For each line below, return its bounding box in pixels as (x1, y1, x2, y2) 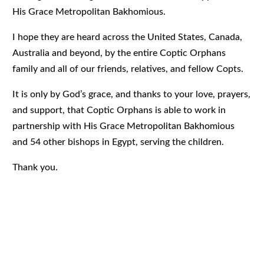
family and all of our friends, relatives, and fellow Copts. (12, 64, 244, 74)
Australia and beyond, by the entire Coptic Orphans (12, 48, 226, 58)
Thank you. (12, 163, 58, 173)
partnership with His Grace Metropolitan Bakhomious (12, 121, 235, 131)
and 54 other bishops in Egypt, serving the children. (12, 137, 225, 147)
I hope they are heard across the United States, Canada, (12, 32, 243, 42)
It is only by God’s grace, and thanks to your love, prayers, (12, 90, 251, 100)
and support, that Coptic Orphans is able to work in (12, 105, 226, 115)
